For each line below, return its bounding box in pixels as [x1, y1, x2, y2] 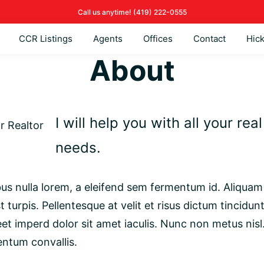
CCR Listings [18, 32, 72, 44]
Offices [143, 32, 173, 44]
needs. [55, 139, 101, 156]
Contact [193, 32, 226, 44]
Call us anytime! [77, 8, 133, 16]
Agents [93, 32, 123, 44]
